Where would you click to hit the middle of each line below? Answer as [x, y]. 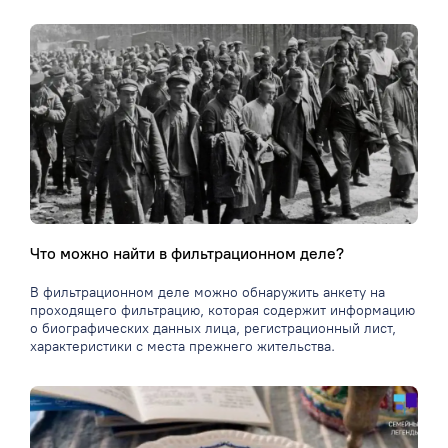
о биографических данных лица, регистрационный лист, [213, 329]
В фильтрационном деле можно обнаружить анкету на [207, 293]
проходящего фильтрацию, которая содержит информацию [222, 311]
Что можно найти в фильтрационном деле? [187, 254]
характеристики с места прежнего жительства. [182, 347]
